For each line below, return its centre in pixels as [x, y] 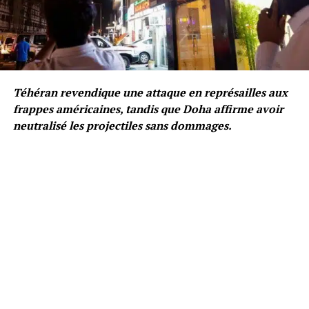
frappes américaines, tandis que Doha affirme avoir [148, 109]
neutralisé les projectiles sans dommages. [122, 125]
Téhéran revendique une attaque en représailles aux [150, 92]
